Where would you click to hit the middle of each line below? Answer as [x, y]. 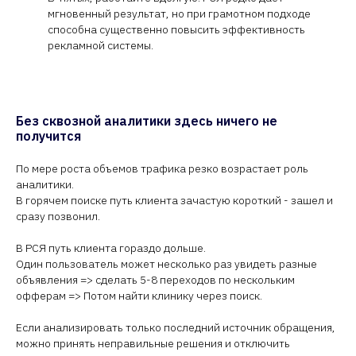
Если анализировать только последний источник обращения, [176, 327]
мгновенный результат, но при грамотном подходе [179, 14]
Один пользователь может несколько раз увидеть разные [166, 264]
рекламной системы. [101, 45]
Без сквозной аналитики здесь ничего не [147, 121]
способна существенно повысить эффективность [176, 29]
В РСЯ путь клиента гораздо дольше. [111, 248]
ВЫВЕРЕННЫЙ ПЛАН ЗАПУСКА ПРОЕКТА [127, 180]
